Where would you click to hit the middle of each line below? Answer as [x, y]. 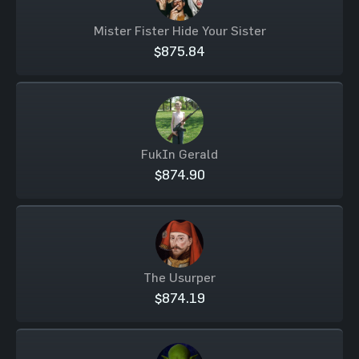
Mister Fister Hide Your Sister [179, 30]
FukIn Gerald [179, 154]
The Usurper [179, 277]
